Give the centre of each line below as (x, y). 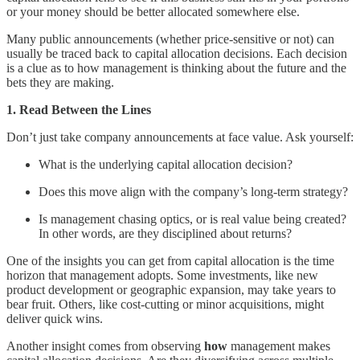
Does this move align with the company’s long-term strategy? (193, 191)
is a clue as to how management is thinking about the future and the (176, 67)
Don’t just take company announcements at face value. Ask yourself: (180, 137)
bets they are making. (60, 82)
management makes (279, 346)
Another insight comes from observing (105, 346)
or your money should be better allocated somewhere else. (153, 11)
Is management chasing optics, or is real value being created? (192, 219)
